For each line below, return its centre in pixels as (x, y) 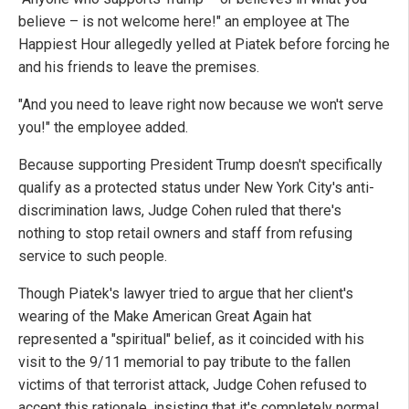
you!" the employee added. (103, 128)
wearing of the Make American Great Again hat (165, 317)
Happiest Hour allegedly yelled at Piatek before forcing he (204, 45)
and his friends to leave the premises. (139, 68)
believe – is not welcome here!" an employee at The (184, 22)
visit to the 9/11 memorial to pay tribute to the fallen (184, 362)
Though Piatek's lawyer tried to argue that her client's (186, 294)
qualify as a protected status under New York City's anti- (196, 188)
